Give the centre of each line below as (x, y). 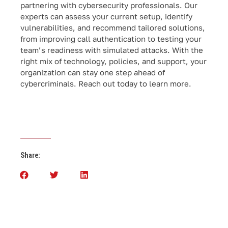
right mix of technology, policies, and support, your (113, 61)
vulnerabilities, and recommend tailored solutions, (113, 28)
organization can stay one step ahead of (93, 73)
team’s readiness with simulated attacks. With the (112, 50)
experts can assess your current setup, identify (106, 17)
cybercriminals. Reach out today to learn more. (106, 84)
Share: (30, 155)
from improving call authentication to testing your (111, 39)
